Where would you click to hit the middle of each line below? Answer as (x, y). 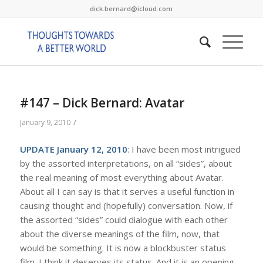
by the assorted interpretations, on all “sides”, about (126, 163)
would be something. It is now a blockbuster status (123, 247)
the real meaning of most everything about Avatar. (122, 177)
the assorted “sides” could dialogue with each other (124, 219)
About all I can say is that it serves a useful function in (127, 191)
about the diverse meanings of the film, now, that (119, 233)
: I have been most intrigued (184, 149)
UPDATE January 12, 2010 (73, 149)
